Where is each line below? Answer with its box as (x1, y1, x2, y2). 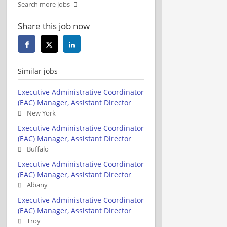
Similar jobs (18, 66, 58, 76)
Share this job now (18, 20, 90, 32)
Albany (27, 180, 48, 190)
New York (27, 108, 56, 118)
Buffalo (27, 144, 49, 154)
